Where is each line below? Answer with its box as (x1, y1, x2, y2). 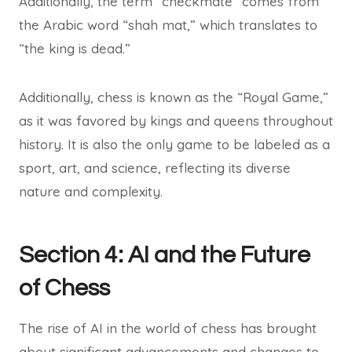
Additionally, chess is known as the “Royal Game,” (19, 89, 328, 105)
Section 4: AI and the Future (19, 243, 310, 267)
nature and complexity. (19, 183, 163, 200)
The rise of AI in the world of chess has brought (19, 320, 317, 336)
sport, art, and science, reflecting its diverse (19, 159, 291, 176)
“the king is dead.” (19, 40, 130, 57)
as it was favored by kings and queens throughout (19, 112, 333, 129)
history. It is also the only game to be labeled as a (19, 136, 330, 152)
